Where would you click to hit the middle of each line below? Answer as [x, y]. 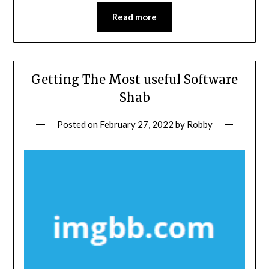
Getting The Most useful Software [134, 80]
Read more [134, 17]
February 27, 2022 [136, 125]
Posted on [78, 125]
